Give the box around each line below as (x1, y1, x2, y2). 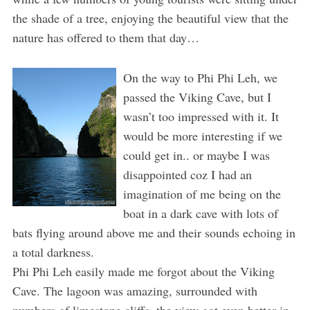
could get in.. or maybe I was (122, 146, 270, 163)
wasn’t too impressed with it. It (122, 107, 279, 125)
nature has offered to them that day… (12, 28, 199, 46)
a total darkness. (12, 243, 94, 260)
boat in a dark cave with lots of (122, 204, 278, 221)
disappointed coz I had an (122, 165, 252, 183)
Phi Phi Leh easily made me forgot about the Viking (12, 262, 275, 280)
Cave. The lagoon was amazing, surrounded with (12, 282, 257, 299)
